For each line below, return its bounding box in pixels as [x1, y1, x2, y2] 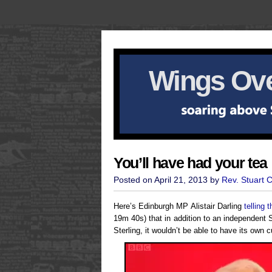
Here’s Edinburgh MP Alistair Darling [114, 202, 244, 211]
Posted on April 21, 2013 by [114, 175, 222, 185]
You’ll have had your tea [114, 155, 267, 171]
